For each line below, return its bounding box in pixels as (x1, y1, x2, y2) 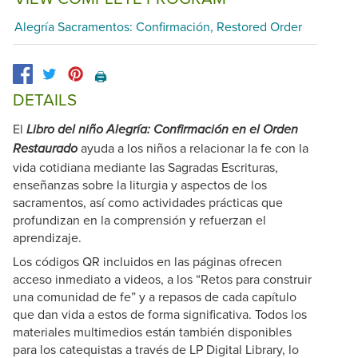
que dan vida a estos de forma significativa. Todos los (13, 304, 307, 323)
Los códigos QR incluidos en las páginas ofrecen (13, 252, 282, 270)
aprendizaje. (13, 228, 82, 246)
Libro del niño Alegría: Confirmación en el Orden (26, 121, 298, 137)
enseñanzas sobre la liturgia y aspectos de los (13, 175, 267, 193)
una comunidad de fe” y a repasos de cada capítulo (13, 287, 296, 305)
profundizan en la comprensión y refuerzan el (13, 210, 266, 229)
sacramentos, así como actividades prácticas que (13, 193, 283, 211)
